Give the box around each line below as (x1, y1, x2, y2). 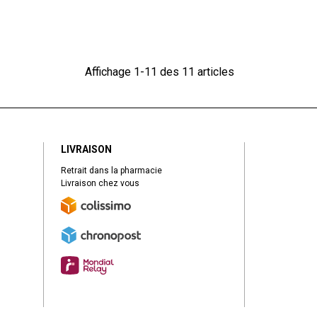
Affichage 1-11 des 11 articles (85, 64, 234, 79)
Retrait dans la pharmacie (61, 165, 162, 175)
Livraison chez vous (61, 178, 139, 188)
